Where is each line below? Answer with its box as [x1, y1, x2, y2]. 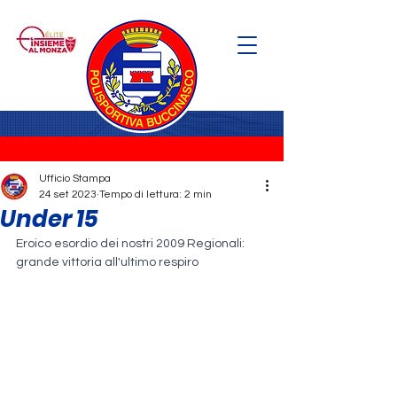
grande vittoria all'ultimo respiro [16, 256, 198, 269]
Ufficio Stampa [39, 173, 111, 184]
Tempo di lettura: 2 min [99, 189, 212, 200]
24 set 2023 [39, 189, 97, 200]
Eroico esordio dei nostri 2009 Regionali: [16, 237, 247, 250]
